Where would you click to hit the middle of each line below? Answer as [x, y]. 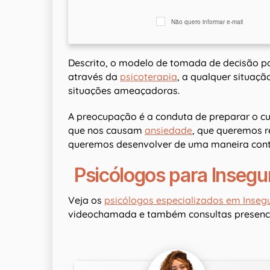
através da [94, 77]
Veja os [86, 200]
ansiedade [168, 130]
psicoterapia [149, 77]
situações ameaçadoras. [124, 91]
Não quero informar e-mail [207, 21]
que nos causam [106, 130]
